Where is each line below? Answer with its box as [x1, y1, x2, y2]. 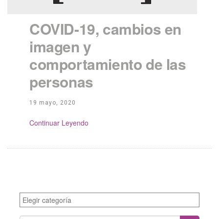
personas [29, 71, 93, 92]
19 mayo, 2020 [29, 99, 76, 106]
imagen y [29, 36, 91, 57]
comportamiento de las [29, 53, 186, 74]
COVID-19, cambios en [29, 18, 182, 39]
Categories [20, 193, 58, 202]
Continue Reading [29, 118, 90, 128]
